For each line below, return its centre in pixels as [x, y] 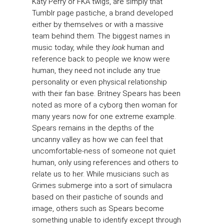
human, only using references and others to [105, 163]
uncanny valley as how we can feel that [97, 140]
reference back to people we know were [101, 59]
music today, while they [72, 48]
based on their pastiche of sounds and [97, 197]
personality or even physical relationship [99, 82]
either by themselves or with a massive [98, 25]
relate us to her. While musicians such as [100, 174]
